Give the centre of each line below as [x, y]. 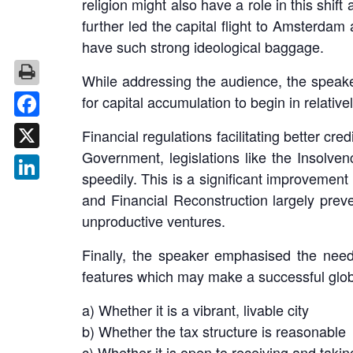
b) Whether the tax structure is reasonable [214, 331]
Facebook [57, 129]
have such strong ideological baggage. [209, 47]
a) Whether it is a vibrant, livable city [195, 310]
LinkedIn [53, 192]
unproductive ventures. [154, 221]
